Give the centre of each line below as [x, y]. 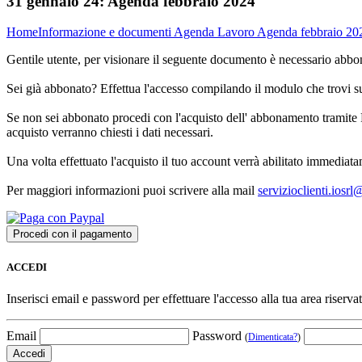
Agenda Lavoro [215, 32]
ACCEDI [27, 267]
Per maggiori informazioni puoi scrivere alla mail [132, 191]
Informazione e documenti [106, 32]
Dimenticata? [273, 337]
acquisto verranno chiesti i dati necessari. [110, 133]
